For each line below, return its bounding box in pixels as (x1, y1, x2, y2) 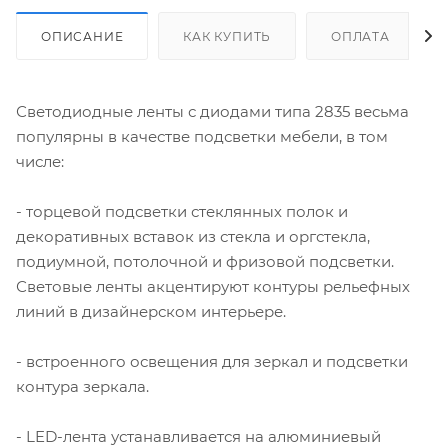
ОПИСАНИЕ (41, 28, 124, 44)
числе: (16, 151, 64, 171)
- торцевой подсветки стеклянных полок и (16, 201, 348, 221)
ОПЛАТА (331, 28, 390, 44)
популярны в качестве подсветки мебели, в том (16, 126, 388, 146)
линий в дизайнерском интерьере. (16, 301, 286, 321)
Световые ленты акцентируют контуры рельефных (16, 276, 410, 296)
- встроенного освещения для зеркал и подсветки (16, 351, 408, 371)
